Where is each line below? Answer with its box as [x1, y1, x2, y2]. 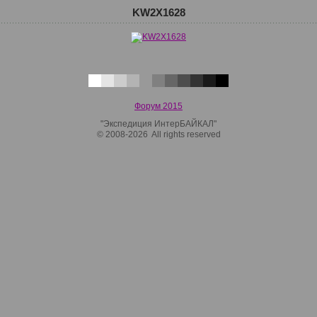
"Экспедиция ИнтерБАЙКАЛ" [100, 119, 217, 129]
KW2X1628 [132, 6, 185, 18]
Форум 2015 [134, 101, 183, 111]
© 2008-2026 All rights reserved [96, 129, 221, 139]
